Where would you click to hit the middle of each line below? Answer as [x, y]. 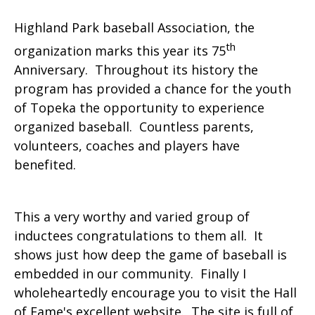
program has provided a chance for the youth [153, 88]
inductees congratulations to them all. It [139, 235]
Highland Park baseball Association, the [134, 27]
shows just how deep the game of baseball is [150, 254]
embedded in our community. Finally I [130, 273]
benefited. [45, 164]
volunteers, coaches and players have [127, 145]
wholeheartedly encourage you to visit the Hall [155, 292]
